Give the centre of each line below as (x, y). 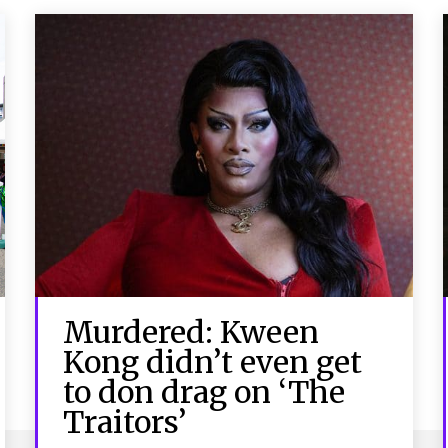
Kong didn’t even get (213, 361)
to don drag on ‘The (204, 391)
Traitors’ (125, 421)
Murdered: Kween (191, 331)
